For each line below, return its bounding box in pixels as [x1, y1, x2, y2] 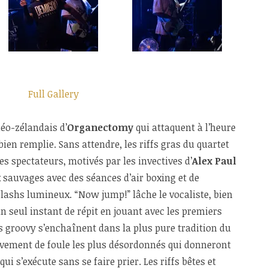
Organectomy [67, 120, 133, 134]
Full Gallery [28, 87, 79, 100]
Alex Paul [192, 154, 236, 167]
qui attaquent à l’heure [133, 120, 236, 134]
